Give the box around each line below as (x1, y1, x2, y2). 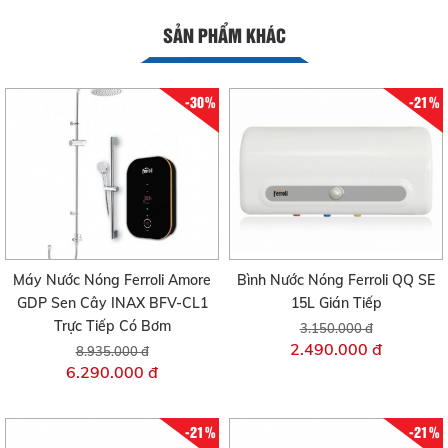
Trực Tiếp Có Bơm (53, 316, 171, 335)
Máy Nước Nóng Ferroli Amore (13, 270, 211, 289)
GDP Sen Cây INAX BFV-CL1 (16, 293, 208, 312)
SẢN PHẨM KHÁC (162, 21, 286, 49)
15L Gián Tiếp (290, 293, 382, 312)
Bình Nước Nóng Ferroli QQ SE (237, 270, 435, 289)
